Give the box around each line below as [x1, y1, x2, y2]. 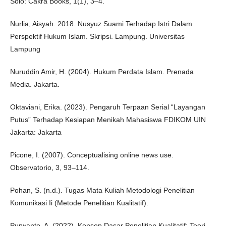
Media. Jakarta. [10, 80, 60, 88]
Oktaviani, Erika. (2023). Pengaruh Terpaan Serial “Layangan [10, 103, 205, 111]
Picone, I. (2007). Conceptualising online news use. [10, 151, 174, 159]
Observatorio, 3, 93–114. [10, 163, 89, 172]
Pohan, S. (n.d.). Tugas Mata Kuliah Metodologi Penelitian [10, 186, 195, 194]
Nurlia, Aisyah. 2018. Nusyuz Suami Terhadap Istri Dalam [10, 20, 192, 28]
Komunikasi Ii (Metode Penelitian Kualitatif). [10, 199, 148, 207]
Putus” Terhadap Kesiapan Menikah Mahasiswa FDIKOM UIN [10, 116, 206, 124]
